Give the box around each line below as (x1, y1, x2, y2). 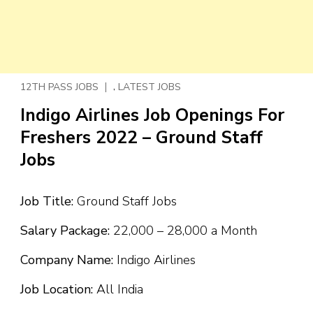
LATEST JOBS (118, 80, 181, 94)
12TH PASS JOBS (20, 80, 99, 94)
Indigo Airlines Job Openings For (20, 103, 284, 127)
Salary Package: (20, 222, 110, 239)
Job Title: (20, 193, 73, 210)
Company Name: (20, 252, 113, 268)
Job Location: (20, 281, 93, 298)
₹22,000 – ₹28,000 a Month (110, 222, 257, 239)
